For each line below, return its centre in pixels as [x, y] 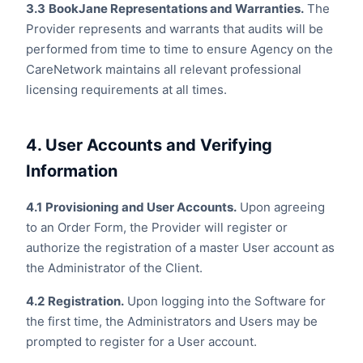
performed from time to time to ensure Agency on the [179, 49]
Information [72, 171]
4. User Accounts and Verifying [149, 145]
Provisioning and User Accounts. [141, 207]
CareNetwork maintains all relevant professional [164, 69]
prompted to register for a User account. [141, 342]
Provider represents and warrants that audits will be [175, 29]
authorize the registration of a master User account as [180, 248]
